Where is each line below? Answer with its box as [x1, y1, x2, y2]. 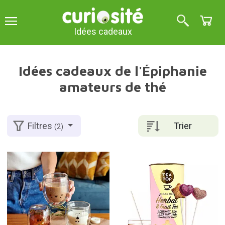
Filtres [28, 121, 55, 132]
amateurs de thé [59, 79, 166, 95]
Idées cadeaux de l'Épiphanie [18, 63, 207, 79]
